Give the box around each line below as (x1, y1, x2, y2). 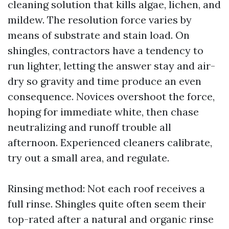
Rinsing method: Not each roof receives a (8, 182, 205, 195)
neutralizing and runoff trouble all (8, 121, 171, 133)
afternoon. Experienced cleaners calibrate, (8, 136, 212, 149)
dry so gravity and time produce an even (8, 75, 201, 87)
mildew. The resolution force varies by (8, 13, 192, 26)
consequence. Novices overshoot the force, (8, 90, 215, 103)
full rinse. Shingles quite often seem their (8, 197, 206, 210)
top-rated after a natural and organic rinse (8, 213, 214, 225)
